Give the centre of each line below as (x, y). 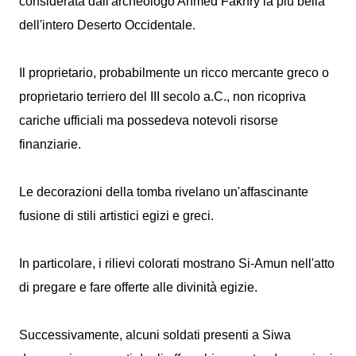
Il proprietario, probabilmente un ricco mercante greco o (174, 73)
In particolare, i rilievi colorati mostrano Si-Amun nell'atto (177, 263)
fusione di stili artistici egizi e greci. (118, 216)
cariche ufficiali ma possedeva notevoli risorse (149, 120)
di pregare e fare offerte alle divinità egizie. (140, 287)
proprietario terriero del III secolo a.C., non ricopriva (163, 97)
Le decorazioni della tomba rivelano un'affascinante (164, 192)
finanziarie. (50, 144)
